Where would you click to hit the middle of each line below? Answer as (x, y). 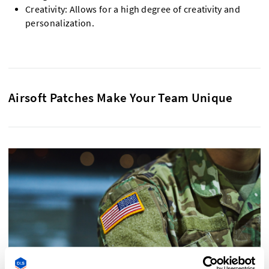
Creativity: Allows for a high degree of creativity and (133, 9)
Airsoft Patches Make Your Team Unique (121, 97)
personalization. (60, 23)
